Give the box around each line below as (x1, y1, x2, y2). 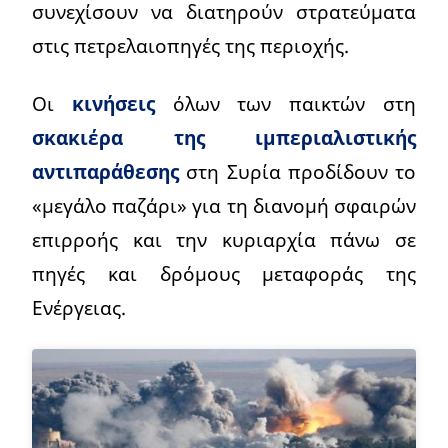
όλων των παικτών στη (154, 90, 417, 118)
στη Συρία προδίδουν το (179, 158, 416, 186)
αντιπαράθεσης (32, 158, 179, 186)
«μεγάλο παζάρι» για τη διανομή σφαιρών (32, 192, 416, 220)
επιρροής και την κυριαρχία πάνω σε (32, 226, 416, 254)
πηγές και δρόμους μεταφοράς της (32, 260, 416, 288)
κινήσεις (71, 90, 155, 118)
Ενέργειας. (32, 294, 126, 322)
